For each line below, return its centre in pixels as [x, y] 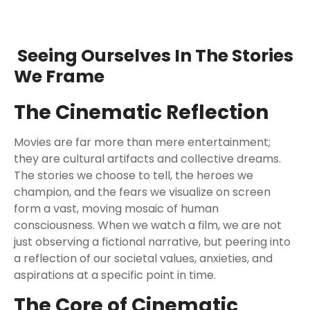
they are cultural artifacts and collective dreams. [147, 159]
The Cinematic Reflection [141, 112]
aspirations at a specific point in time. [115, 275]
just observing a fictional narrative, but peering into [152, 242]
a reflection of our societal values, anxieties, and [143, 258]
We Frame [59, 76]
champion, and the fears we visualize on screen [142, 192]
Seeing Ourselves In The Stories [154, 56]
